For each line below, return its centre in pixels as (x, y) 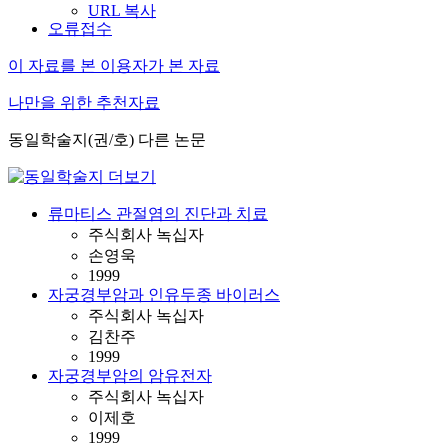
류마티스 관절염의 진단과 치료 (158, 213)
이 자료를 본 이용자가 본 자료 (114, 65)
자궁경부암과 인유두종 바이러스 (164, 294)
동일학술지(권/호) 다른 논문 (107, 139)
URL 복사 (122, 10)
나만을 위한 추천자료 (84, 102)
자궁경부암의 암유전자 (130, 375)
